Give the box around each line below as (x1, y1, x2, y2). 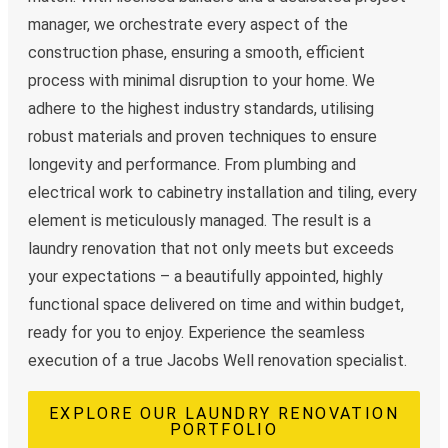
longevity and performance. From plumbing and (28, 155, 356, 175)
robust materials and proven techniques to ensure (28, 127, 377, 147)
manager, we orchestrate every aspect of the (28, 15, 348, 35)
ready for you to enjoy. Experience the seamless (28, 323, 365, 343)
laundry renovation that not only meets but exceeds (28, 239, 394, 259)
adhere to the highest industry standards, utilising (28, 99, 374, 119)
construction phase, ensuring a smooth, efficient (28, 43, 365, 63)
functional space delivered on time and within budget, (28, 295, 404, 315)
